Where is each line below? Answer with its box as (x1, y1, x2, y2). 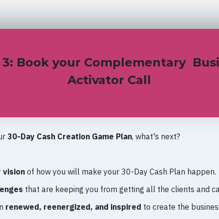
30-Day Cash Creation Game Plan (7, 131, 132, 142)
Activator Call (67, 73, 152, 88)
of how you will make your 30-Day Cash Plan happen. (25, 167, 218, 177)
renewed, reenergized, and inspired (3, 202, 141, 212)
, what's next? (132, 131, 180, 142)
